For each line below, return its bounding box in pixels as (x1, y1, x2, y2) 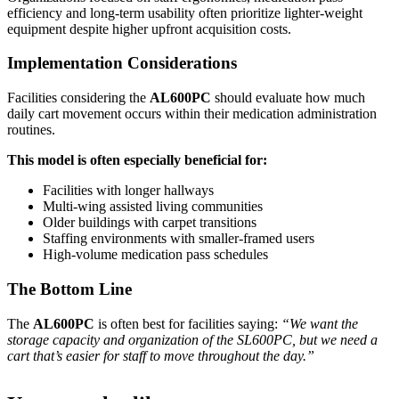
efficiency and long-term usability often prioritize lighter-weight (7, 4, 362, 20)
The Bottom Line (7, 279, 132, 298)
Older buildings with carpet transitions (43, 215, 256, 231)
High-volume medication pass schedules (43, 247, 268, 263)
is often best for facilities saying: (94, 315, 281, 331)
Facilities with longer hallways (43, 183, 214, 199)
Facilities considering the (7, 90, 150, 106)
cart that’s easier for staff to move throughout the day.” (7, 347, 314, 363)
